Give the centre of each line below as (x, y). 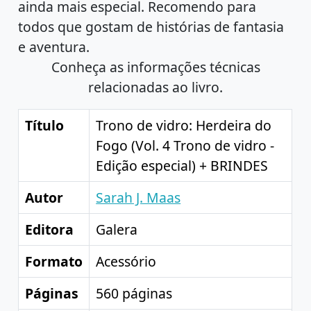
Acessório (126, 262)
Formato (54, 262)
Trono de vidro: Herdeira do (184, 126)
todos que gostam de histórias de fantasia (151, 26)
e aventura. (54, 47)
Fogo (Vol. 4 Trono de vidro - (185, 146)
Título (45, 126)
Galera (117, 230)
